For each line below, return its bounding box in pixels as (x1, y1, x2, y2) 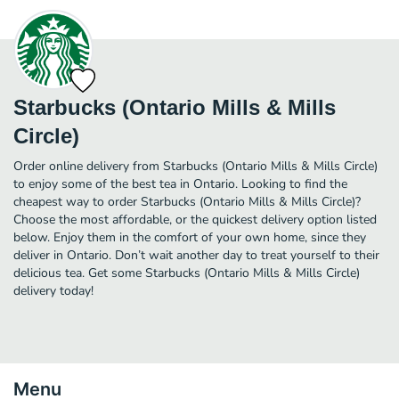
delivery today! (13, 281, 94, 299)
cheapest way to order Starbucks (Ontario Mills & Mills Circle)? (13, 192, 361, 210)
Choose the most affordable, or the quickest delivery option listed (13, 210, 377, 228)
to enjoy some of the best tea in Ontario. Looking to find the (13, 175, 347, 192)
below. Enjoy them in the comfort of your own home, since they (13, 228, 366, 246)
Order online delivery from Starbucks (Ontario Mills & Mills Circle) (13, 157, 378, 175)
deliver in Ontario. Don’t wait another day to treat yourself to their (13, 246, 379, 264)
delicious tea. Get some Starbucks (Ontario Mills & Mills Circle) (13, 264, 360, 281)
